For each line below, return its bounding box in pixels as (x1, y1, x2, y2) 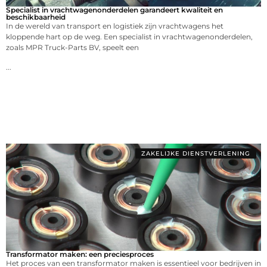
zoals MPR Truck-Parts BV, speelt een (6, 43, 139, 52)
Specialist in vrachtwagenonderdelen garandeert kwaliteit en (6, 5, 223, 15)
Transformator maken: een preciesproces (6, 250, 154, 259)
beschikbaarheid (6, 13, 66, 22)
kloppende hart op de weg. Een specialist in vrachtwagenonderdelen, (6, 32, 253, 42)
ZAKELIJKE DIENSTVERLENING (141, 150, 250, 158)
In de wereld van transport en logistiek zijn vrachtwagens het (6, 21, 223, 31)
